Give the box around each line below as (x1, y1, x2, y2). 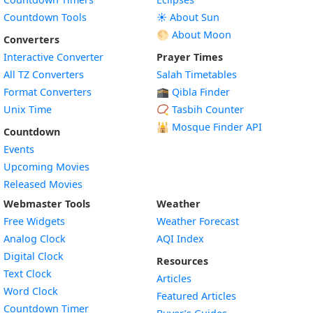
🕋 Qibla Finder (156, 85, 230, 99)
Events (3, 143, 34, 156)
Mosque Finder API (169, 120, 262, 133)
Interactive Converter (3, 50, 103, 64)
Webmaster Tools (3, 197, 90, 210)
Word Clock (3, 284, 58, 298)
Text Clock (3, 267, 52, 280)
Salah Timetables (156, 68, 237, 81)
